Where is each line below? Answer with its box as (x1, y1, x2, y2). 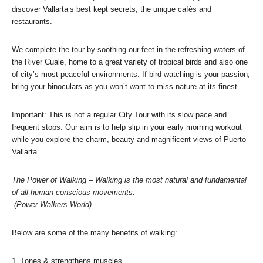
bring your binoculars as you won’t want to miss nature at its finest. (12, 82, 240, 91)
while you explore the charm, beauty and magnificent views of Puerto (12, 134, 246, 144)
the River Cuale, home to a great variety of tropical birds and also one (12, 57, 248, 66)
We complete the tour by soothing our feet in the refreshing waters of (12, 45, 245, 54)
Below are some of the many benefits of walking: (12, 228, 177, 237)
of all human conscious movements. (12, 187, 135, 197)
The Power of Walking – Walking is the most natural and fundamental (12, 175, 247, 184)
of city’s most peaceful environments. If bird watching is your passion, (12, 69, 250, 79)
